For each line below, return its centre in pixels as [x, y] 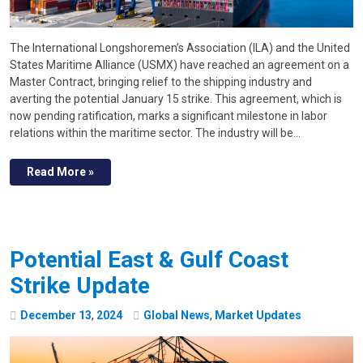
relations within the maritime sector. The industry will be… [155, 133]
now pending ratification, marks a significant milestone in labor [169, 116]
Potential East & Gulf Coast [149, 260]
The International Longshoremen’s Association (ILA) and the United [180, 48]
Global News [177, 316]
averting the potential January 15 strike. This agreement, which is [176, 99]
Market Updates [258, 316]
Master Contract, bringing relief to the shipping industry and [161, 82]
